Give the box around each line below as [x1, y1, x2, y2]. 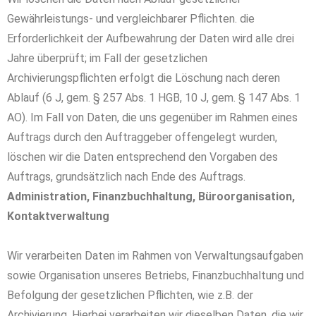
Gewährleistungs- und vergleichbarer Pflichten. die [7, 12, 255, 25]
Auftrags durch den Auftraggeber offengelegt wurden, [7, 130, 277, 144]
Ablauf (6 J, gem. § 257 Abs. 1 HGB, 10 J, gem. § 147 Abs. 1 [7, 91, 300, 104]
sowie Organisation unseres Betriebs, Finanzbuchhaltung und [7, 269, 304, 282]
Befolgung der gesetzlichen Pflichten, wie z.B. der [7, 288, 253, 302]
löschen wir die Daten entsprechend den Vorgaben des [7, 150, 278, 164]
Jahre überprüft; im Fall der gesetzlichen [7, 51, 207, 65]
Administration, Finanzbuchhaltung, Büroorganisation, [7, 190, 295, 203]
